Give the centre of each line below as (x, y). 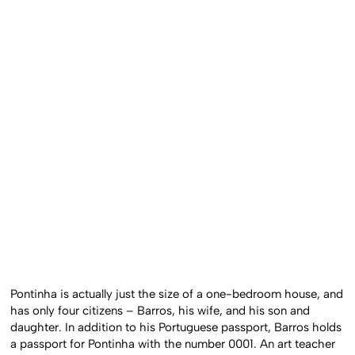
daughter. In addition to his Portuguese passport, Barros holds (176, 327)
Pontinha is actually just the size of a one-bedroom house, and (177, 294)
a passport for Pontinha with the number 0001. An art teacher (173, 344)
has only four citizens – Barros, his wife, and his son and (160, 310)
